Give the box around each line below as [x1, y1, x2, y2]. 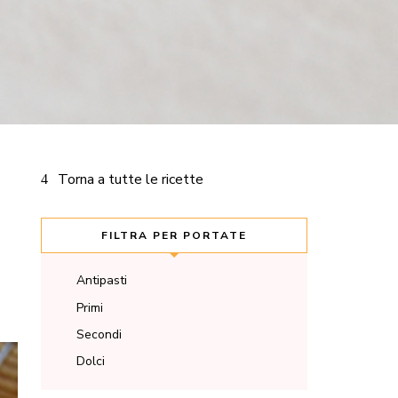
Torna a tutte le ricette [58, 170, 204, 189]
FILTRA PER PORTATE [101, 228, 247, 243]
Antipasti [76, 272, 127, 290]
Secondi [76, 325, 122, 343]
